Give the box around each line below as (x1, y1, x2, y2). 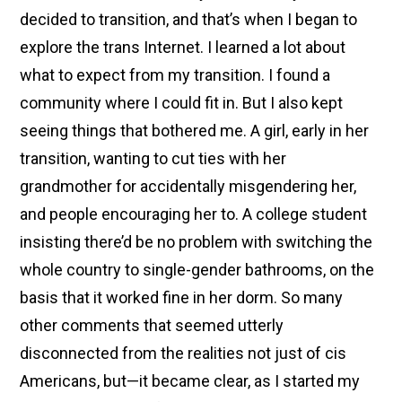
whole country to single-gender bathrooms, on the (20, 260, 375, 279)
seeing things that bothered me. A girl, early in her (20, 121, 370, 140)
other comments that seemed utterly (20, 316, 284, 335)
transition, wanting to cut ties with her (20, 149, 287, 168)
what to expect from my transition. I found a (20, 66, 331, 84)
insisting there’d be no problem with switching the (20, 232, 373, 251)
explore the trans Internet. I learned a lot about (20, 38, 346, 57)
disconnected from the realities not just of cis (20, 344, 347, 363)
